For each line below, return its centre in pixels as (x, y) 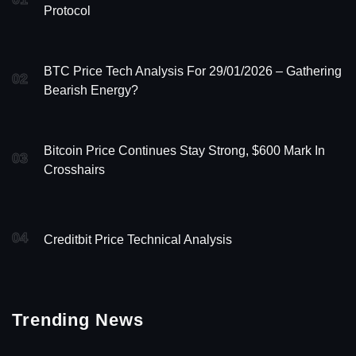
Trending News (78, 320)
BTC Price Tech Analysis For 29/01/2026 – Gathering (193, 71)
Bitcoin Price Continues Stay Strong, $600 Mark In (184, 150)
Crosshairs (74, 169)
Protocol (67, 10)
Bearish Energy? (91, 90)
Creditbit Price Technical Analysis (138, 239)
